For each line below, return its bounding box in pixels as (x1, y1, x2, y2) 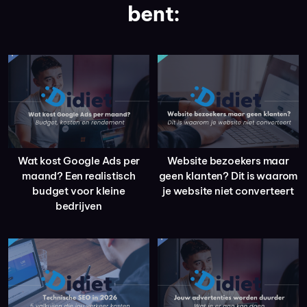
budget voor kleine (32, 184, 125, 198)
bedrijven (55, 199, 103, 213)
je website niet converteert (162, 184, 294, 198)
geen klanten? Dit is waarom (158, 169, 298, 183)
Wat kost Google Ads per (17, 154, 140, 168)
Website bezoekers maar (167, 154, 289, 168)
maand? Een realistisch (22, 169, 136, 183)
